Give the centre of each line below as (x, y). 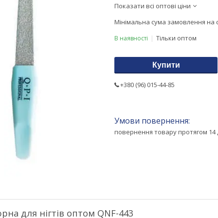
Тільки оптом (176, 38)
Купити (166, 65)
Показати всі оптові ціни (153, 6)
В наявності (131, 38)
